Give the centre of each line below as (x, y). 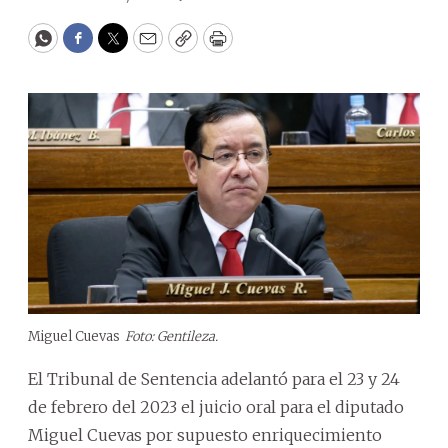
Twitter (145, 47)
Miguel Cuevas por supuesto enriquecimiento (205, 434)
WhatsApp (88, 47)
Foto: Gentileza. (171, 336)
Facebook (118, 47)
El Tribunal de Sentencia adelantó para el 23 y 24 (214, 378)
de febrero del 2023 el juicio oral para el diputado (216, 406)
